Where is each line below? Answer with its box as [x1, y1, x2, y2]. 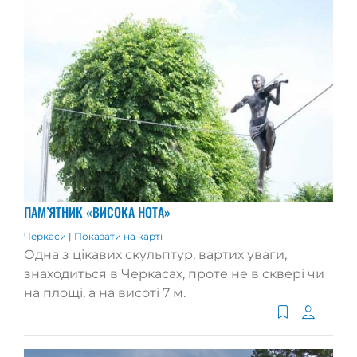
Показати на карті [74, 230, 163, 243]
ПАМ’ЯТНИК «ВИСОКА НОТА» [24, 202, 171, 222]
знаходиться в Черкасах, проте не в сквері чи [24, 266, 324, 282]
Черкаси [24, 230, 69, 243]
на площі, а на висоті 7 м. [24, 285, 186, 301]
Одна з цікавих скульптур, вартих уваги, [24, 247, 287, 263]
